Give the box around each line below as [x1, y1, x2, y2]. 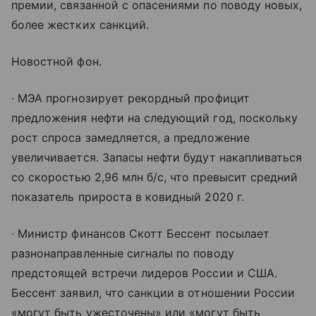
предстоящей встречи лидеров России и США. [11, 265, 277, 280]
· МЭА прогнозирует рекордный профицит [11, 90, 250, 105]
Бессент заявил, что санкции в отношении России [11, 285, 296, 300]
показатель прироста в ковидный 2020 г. [11, 189, 244, 204]
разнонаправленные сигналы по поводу [11, 245, 234, 260]
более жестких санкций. [11, 17, 150, 32]
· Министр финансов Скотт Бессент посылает [11, 226, 269, 241]
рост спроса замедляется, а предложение [11, 130, 250, 145]
